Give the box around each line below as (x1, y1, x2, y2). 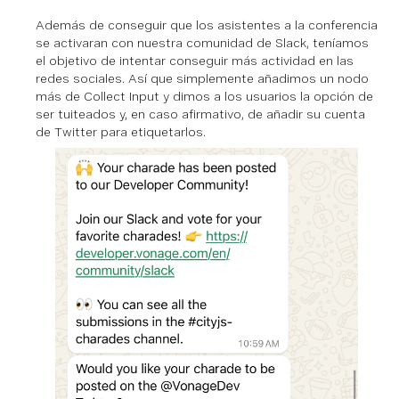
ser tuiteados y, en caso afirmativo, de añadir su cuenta (36, 107, 365, 122)
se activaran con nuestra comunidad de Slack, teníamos (36, 36, 369, 51)
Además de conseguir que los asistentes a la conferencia (36, 18, 378, 33)
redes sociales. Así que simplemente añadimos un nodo (36, 71, 369, 86)
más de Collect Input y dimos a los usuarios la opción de (36, 89, 373, 104)
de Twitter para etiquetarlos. (36, 125, 206, 140)
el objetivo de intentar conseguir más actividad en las (36, 53, 354, 69)
